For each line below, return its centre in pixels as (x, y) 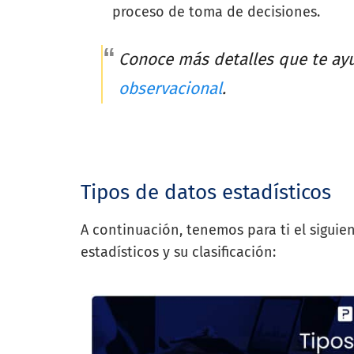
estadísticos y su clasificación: (180, 252)
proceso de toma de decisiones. (217, 12)
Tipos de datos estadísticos (206, 192)
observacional (171, 88)
